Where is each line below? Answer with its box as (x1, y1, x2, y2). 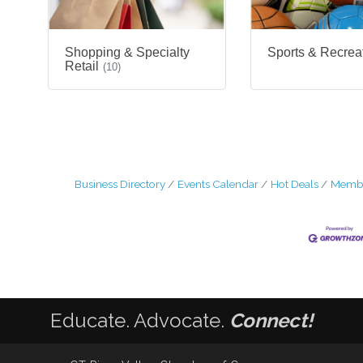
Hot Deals (270, 177, 318, 191)
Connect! (229, 309, 313, 333)
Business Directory (74, 177, 165, 191)
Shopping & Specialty (65, 45, 190, 60)
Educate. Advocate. (50, 309, 229, 333)
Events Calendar (177, 177, 258, 191)
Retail (65, 59, 99, 74)
